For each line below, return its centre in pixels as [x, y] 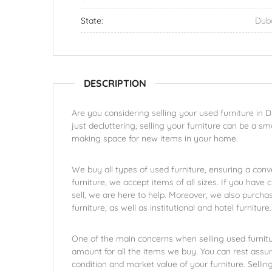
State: [92, 21]
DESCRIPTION [115, 83]
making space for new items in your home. [155, 138]
